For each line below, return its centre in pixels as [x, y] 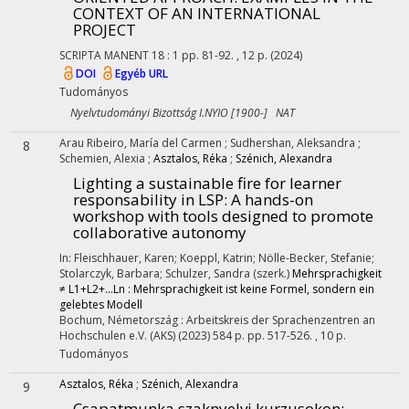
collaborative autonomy [160, 232]
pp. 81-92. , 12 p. [226, 55]
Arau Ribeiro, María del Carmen [142, 143]
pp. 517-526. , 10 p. [297, 336]
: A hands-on [268, 199]
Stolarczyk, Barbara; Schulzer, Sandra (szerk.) [176, 273]
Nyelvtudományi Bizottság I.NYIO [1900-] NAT [177, 113]
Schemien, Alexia [104, 158]
